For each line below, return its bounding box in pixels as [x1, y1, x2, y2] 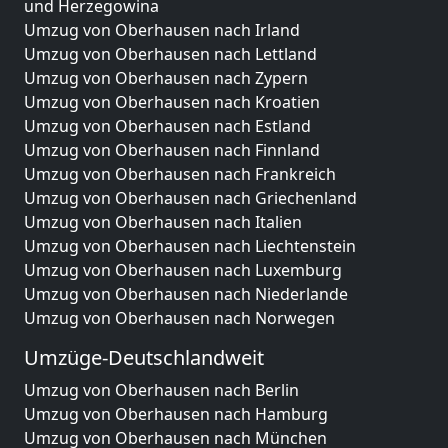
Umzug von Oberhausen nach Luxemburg [24, 259, 342, 281]
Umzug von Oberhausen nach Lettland [24, 43, 317, 65]
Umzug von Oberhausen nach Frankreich [24, 163, 336, 185]
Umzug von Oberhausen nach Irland [24, 19, 300, 41]
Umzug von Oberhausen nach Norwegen [24, 307, 335, 329]
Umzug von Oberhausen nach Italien [24, 211, 302, 233]
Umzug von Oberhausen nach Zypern [24, 67, 308, 89]
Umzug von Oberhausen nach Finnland [24, 139, 320, 161]
